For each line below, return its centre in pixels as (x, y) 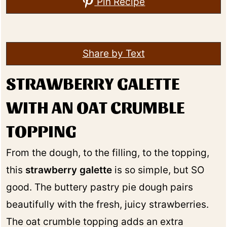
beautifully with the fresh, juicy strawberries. (108, 205)
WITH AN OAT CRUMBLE (96, 106)
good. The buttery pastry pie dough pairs (100, 187)
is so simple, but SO (158, 170)
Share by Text (113, 54)
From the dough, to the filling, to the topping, (108, 153)
